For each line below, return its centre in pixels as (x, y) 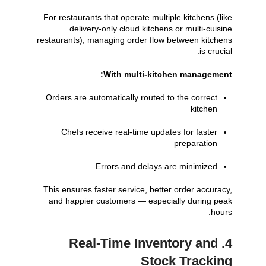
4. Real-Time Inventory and (144, 243)
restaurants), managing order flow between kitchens (135, 39)
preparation (196, 143)
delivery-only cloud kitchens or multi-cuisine (151, 28)
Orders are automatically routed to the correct (132, 97)
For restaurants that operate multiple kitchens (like (138, 17)
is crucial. (216, 51)
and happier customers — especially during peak (141, 200)
